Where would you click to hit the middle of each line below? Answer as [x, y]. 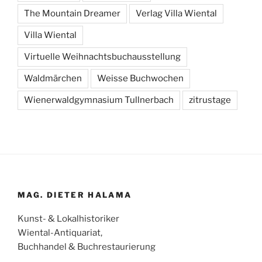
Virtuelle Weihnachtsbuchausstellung [102, 57]
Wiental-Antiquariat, [60, 232]
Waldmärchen [53, 79]
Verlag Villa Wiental [176, 14]
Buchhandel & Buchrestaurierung [87, 247]
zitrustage [210, 100]
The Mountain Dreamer [72, 14]
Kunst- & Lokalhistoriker [68, 218]
